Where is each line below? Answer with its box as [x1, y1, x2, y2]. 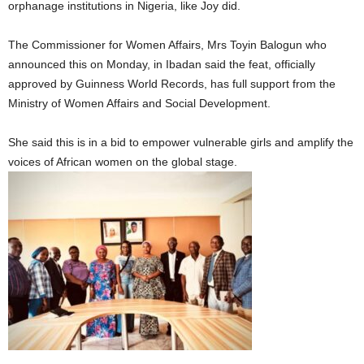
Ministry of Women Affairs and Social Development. [8, 96, 271, 110]
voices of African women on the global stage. [8, 154, 237, 168]
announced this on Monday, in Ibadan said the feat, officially [8, 57, 315, 71]
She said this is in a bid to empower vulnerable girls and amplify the [8, 135, 353, 149]
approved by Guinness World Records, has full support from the [8, 76, 336, 90]
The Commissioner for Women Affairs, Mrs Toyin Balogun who [8, 37, 327, 51]
